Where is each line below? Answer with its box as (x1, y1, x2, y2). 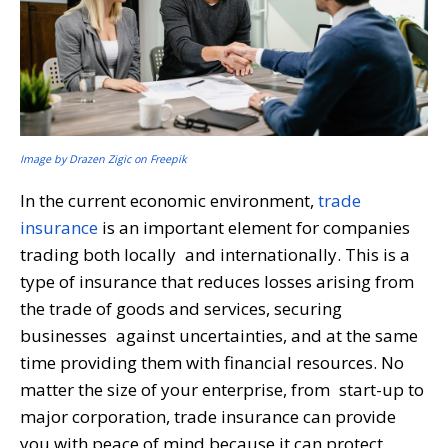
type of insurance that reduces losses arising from (20, 269, 414, 293)
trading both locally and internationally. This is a (20, 242, 410, 266)
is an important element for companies (98, 215, 410, 239)
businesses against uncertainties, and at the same (20, 323, 418, 347)
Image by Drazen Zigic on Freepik (20, 151, 187, 166)
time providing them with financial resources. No (20, 350, 404, 374)
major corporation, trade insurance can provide (20, 404, 396, 428)
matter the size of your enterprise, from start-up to (20, 377, 424, 401)
